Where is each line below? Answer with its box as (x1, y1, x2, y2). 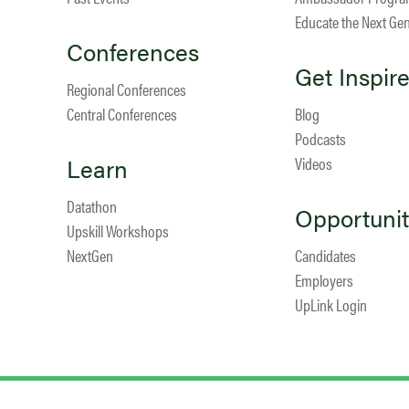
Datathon (66, 194, 117, 218)
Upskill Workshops (66, 219, 169, 243)
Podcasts (294, 127, 346, 151)
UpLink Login (294, 293, 367, 317)
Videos (294, 152, 332, 175)
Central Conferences (66, 102, 177, 126)
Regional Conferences (66, 78, 186, 101)
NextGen (66, 244, 113, 267)
